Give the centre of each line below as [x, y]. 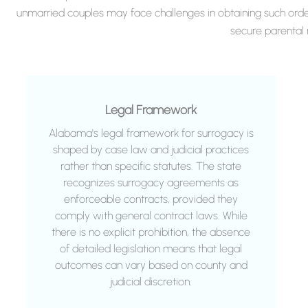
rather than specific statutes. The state [151, 166]
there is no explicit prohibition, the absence [151, 232]
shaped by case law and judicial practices [151, 150]
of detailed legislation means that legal [151, 249]
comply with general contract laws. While [151, 216]
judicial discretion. [151, 282]
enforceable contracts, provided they [151, 199]
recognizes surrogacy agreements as [151, 183]
